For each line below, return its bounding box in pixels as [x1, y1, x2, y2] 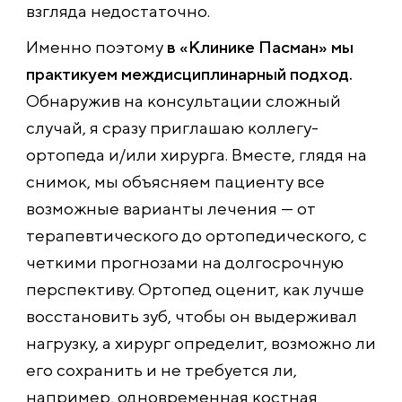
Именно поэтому [26, 36, 167, 57]
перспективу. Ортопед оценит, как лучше [26, 278, 364, 299]
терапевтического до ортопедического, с [26, 224, 367, 245]
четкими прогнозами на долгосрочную [26, 251, 344, 272]
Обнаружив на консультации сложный [26, 90, 341, 110]
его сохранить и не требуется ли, [26, 359, 297, 380]
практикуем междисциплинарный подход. [26, 63, 353, 83]
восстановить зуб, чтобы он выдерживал [26, 305, 357, 326]
